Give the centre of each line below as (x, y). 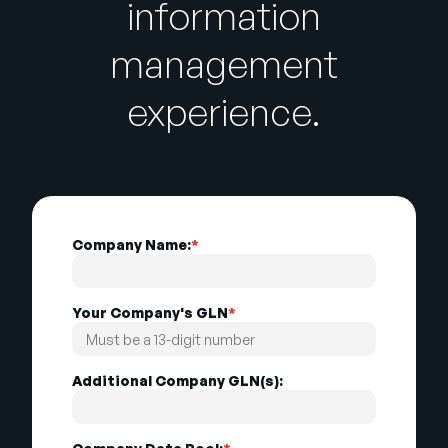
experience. (224, 112)
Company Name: (131, 245)
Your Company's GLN (150, 313)
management (224, 64)
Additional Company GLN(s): (177, 381)
